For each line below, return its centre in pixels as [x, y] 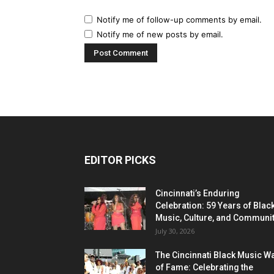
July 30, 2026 [175, 231]
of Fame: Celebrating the [204, 267]
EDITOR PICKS [120, 160]
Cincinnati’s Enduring [198, 193]
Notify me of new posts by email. [160, 34]
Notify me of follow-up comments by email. [179, 19]
